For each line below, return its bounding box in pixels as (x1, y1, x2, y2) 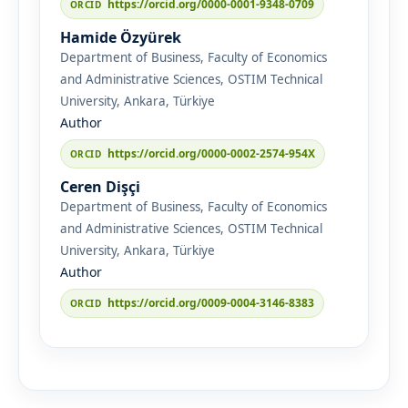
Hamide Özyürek (59, 26, 181, 47)
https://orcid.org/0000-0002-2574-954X (107, 145, 315, 161)
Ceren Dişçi (59, 176, 140, 197)
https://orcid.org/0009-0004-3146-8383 (107, 294, 314, 311)
